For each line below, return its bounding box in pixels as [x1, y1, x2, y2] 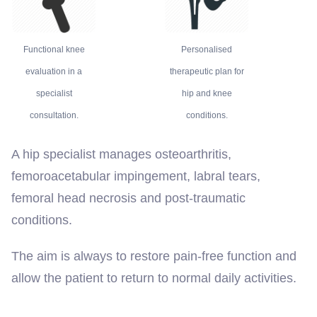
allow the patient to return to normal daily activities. [11, 270, 296, 285]
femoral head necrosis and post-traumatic [11, 190, 246, 205]
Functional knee [23, 44, 85, 54]
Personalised [181, 44, 232, 54]
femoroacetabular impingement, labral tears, [11, 168, 260, 183]
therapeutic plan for [169, 66, 244, 76]
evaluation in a [25, 66, 82, 76]
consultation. [29, 110, 79, 120]
